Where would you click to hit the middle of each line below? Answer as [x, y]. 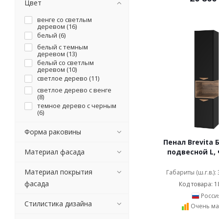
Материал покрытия [58, 172]
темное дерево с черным [77, 106]
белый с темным [63, 47]
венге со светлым [65, 20]
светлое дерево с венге [74, 90]
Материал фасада [55, 152]
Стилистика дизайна [58, 204]
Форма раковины [53, 132]
